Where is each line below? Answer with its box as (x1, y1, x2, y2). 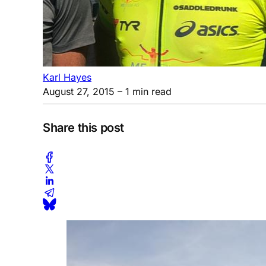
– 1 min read (115, 85, 172, 97)
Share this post (43, 121, 124, 135)
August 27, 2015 (43, 85, 115, 97)
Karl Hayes (43, 71, 91, 83)
